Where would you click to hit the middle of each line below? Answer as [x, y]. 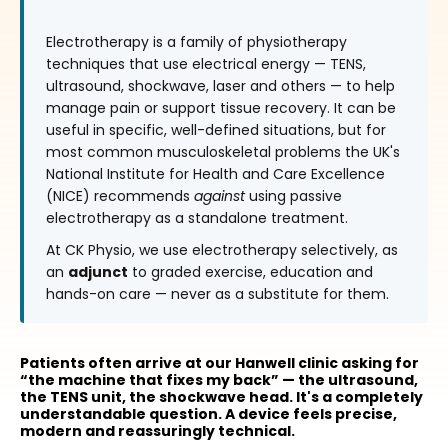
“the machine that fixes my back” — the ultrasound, [219, 380]
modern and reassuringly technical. [157, 431]
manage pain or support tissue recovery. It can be [221, 108]
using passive [293, 196]
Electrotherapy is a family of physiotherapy [196, 42]
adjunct [98, 272]
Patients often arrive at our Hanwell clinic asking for [219, 363]
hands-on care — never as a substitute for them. [217, 294]
